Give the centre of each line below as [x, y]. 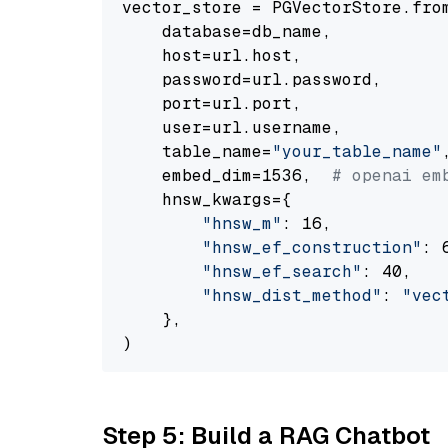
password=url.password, [252, 79]
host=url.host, [212, 55]
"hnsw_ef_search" [282, 271]
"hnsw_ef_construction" [312, 247]
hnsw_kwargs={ [207, 199]
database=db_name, [227, 31]
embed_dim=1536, [227, 175]
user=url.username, [232, 127]
